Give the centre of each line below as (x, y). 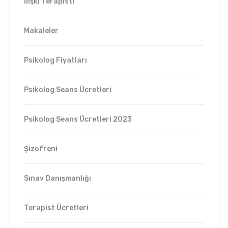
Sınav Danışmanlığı (58, 179)
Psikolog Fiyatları (55, 61)
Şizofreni (41, 149)
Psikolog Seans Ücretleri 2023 (78, 120)
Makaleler (41, 31)
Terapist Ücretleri (56, 208)
